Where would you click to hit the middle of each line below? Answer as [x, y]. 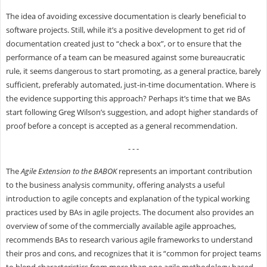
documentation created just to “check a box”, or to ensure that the [123, 43]
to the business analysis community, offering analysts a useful [115, 184]
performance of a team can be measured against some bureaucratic [125, 57]
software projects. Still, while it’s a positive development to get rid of [125, 30]
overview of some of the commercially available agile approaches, [121, 226]
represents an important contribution [184, 171]
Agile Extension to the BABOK [69, 171]
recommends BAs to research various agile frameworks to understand [129, 239]
